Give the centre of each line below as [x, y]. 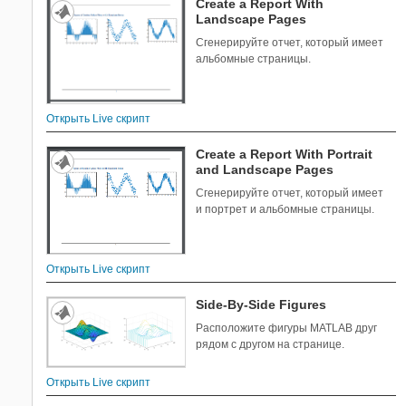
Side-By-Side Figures [261, 304]
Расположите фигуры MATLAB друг [287, 328]
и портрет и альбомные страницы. [285, 209]
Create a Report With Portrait [285, 154]
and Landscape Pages [265, 169]
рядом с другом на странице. [271, 344]
